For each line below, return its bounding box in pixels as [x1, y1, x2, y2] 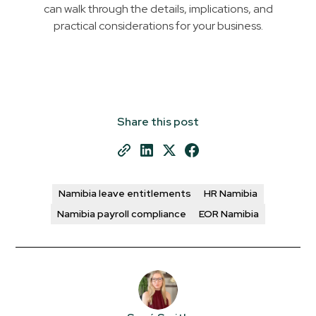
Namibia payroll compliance [57, 207, 186, 220]
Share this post [117, 114, 199, 129]
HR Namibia [204, 187, 257, 200]
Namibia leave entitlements [59, 187, 191, 200]
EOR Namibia [199, 207, 259, 220]
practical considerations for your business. [53, 18, 263, 33]
